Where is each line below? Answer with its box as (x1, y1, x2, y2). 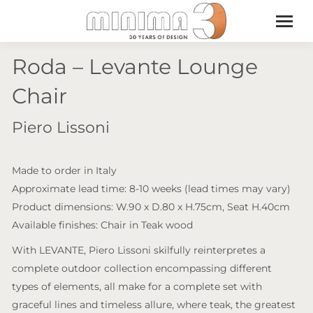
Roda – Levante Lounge (12, 54, 258, 80)
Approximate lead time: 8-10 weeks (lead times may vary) (12, 182, 291, 195)
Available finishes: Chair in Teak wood (12, 219, 193, 231)
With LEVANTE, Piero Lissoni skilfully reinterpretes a (12, 244, 265, 256)
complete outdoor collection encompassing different (12, 262, 272, 275)
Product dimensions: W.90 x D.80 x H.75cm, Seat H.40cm (12, 201, 290, 213)
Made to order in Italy (12, 164, 117, 177)
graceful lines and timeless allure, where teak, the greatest (12, 298, 296, 311)
